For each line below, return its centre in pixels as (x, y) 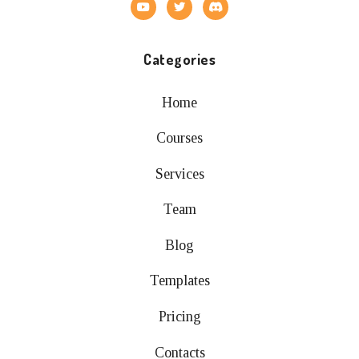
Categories (179, 59)
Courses (179, 138)
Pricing (179, 317)
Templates (179, 281)
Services (179, 173)
